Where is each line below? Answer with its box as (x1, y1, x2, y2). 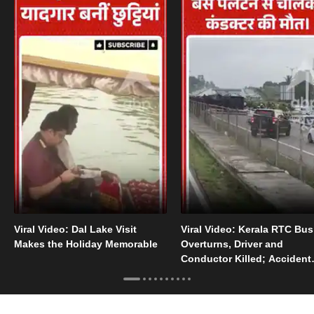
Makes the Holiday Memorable (14, 238, 158, 250)
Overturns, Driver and (180, 238, 283, 250)
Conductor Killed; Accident (180, 252, 311, 264)
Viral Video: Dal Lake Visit (14, 223, 137, 235)
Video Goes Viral (180, 267, 260, 279)
